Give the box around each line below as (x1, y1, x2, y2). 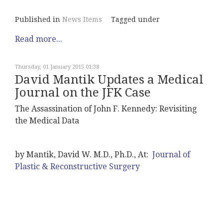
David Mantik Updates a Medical (15, 73, 204, 87)
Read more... (15, 34, 62, 44)
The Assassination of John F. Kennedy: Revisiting (15, 104, 197, 113)
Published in (15, 15, 60, 23)
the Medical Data (15, 116, 79, 125)
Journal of (150, 150, 190, 159)
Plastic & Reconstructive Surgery (15, 162, 140, 171)
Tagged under (111, 15, 160, 23)
